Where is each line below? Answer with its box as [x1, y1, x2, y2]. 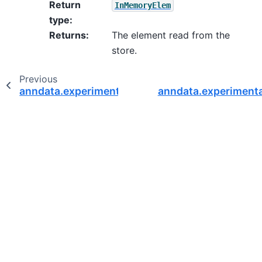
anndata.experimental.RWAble [19, 84, 171, 97]
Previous [19, 73, 57, 85]
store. [111, 44, 137, 56]
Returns [49, 29, 86, 41]
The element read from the [111, 29, 230, 41]
